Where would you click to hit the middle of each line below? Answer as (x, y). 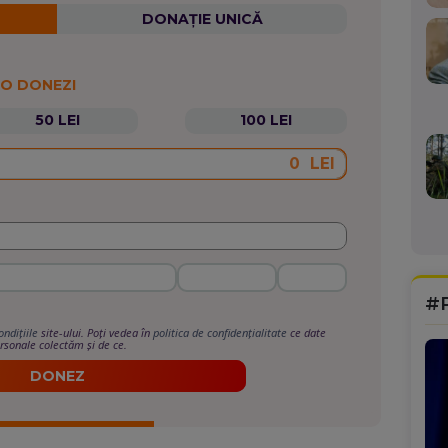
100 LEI (265, 120)
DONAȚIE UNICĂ (202, 19)
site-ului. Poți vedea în (96, 333)
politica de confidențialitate (220, 333)
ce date (307, 333)
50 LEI (57, 120)
